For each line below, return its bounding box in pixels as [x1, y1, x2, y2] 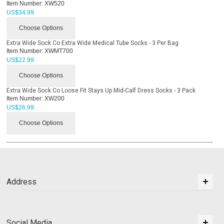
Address [6, 176, 37, 186]
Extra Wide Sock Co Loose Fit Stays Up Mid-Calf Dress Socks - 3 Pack [6, 86, 196, 94]
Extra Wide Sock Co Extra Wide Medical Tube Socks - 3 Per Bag [6, 39, 179, 46]
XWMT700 [43, 47, 73, 54]
